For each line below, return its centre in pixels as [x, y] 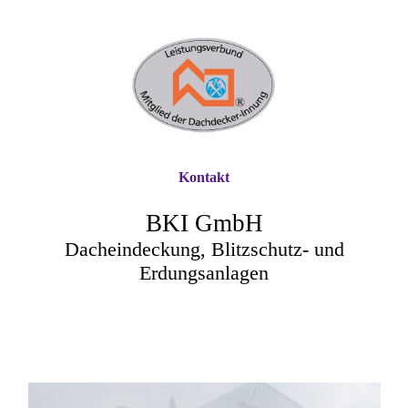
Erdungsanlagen [204, 273]
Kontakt [204, 177]
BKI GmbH [204, 223]
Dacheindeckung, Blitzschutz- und [204, 249]
